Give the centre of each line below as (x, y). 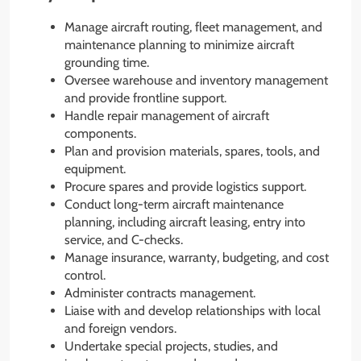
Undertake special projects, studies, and (171, 346)
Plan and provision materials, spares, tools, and (192, 151)
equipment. (95, 168)
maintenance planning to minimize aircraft (179, 44)
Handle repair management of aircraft (167, 115)
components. (100, 133)
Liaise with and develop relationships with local (193, 310)
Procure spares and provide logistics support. (185, 186)
